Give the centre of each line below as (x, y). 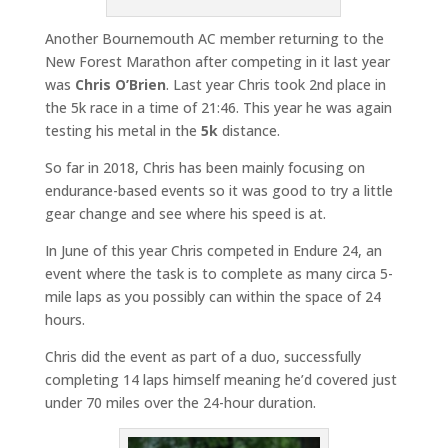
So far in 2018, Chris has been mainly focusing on (204, 168)
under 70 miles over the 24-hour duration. (180, 403)
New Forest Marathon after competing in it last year (217, 62)
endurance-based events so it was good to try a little (218, 191)
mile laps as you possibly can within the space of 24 (212, 297)
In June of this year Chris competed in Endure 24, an (213, 251)
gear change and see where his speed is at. (185, 214)
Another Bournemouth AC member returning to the (214, 39)
